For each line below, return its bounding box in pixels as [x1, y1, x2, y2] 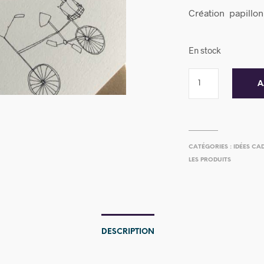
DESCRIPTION [101, 228, 154, 236]
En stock [189, 45, 222, 56]
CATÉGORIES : [189, 144, 234, 151]
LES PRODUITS [189, 157, 232, 164]
